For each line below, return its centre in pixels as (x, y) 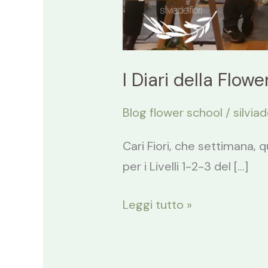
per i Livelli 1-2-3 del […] (186, 167)
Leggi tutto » (158, 205)
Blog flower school (173, 113)
